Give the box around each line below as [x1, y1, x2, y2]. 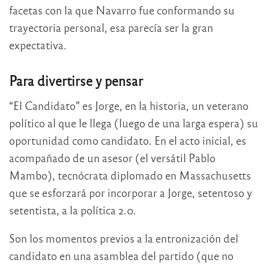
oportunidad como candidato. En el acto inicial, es [9, 133, 246, 147]
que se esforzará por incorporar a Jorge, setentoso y [9, 185, 252, 199]
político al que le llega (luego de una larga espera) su [9, 115, 258, 130]
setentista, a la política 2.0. [9, 202, 136, 217]
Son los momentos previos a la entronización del [9, 231, 238, 245]
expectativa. [9, 38, 67, 52]
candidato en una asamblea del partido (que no [9, 248, 234, 262]
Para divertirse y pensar [9, 71, 143, 89]
